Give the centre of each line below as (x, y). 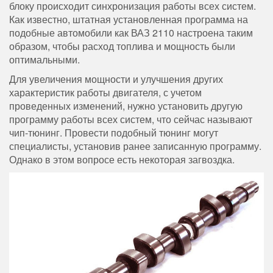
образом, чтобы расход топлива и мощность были (122, 46)
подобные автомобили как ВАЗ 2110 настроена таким (131, 32)
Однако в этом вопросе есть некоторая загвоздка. (122, 159)
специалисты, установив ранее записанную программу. (135, 146)
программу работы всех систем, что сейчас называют (131, 119)
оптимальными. (44, 59)
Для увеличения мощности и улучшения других (116, 79)
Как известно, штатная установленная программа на (129, 19)
